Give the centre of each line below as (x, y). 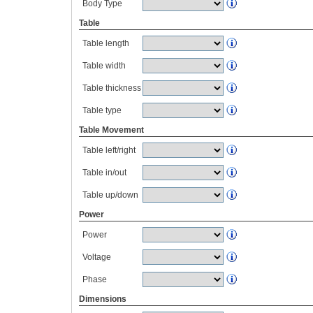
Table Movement (111, 130)
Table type (102, 110)
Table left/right (109, 150)
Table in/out (104, 173)
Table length (106, 43)
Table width (104, 66)
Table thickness (112, 88)
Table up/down (110, 195)
